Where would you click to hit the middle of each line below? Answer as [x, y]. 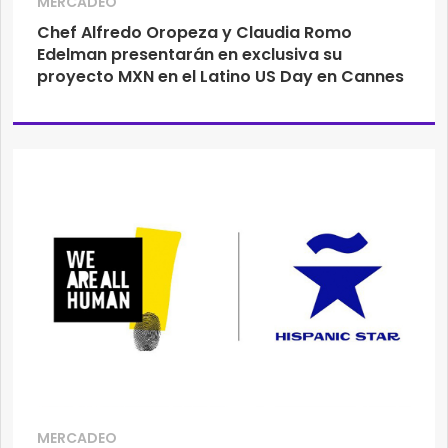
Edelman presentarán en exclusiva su [189, 55]
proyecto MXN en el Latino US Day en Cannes [220, 77]
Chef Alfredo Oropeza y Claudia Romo [194, 33]
